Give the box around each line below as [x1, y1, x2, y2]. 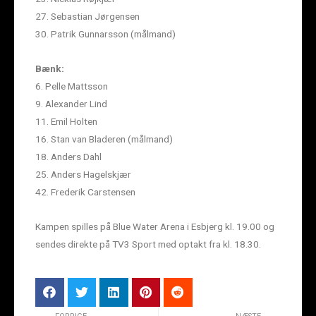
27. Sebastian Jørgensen [35, 11, 140, 23]
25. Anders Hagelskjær [35, 169, 131, 181]
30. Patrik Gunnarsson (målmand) [35, 28, 176, 40]
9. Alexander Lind [35, 98, 107, 110]
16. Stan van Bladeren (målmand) [35, 133, 173, 145]
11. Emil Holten [35, 116, 97, 128]
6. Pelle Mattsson [35, 80, 108, 92]
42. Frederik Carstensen [35, 186, 135, 198]
